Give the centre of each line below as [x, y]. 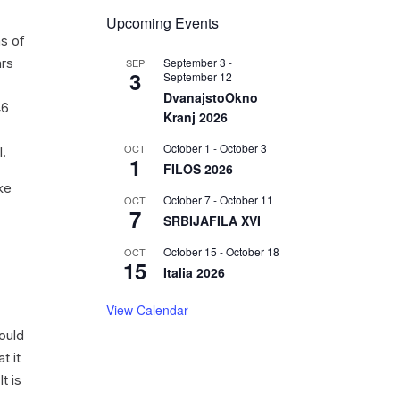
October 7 [187, 199]
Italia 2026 [195, 272]
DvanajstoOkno [211, 97]
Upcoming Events [163, 22]
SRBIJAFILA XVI [212, 220]
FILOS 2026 [199, 168]
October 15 [191, 251]
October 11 [247, 199]
